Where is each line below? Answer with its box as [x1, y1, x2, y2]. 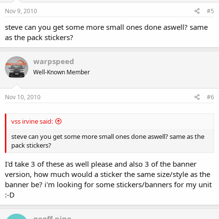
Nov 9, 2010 [5, 6, 37, 15]
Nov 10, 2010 [5, 93, 41, 102]
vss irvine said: [11, 117, 53, 126]
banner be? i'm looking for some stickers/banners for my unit [5, 179, 212, 189]
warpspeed [33, 56, 74, 66]
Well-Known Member [33, 67, 90, 76]
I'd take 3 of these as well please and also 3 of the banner [5, 158, 197, 169]
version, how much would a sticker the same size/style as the [5, 169, 210, 179]
